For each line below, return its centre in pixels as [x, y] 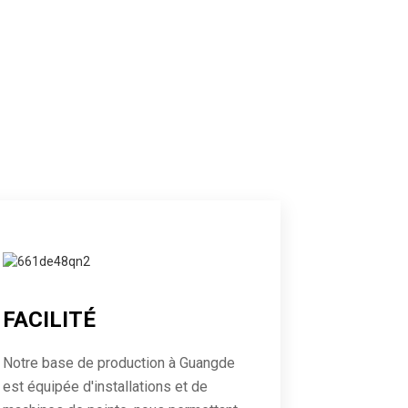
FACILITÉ [49, 320]
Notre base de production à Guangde [118, 363]
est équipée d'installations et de [105, 387]
